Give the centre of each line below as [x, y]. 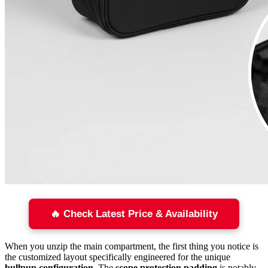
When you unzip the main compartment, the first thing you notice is [132, 246]
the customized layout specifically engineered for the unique [118, 257]
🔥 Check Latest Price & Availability [134, 214]
